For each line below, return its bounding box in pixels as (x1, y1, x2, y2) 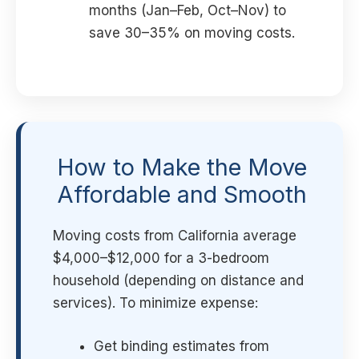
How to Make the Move (57, 153, 307, 182)
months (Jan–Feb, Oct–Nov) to (89, 2, 286, 18)
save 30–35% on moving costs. (89, 24, 295, 41)
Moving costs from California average (53, 228, 296, 244)
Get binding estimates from (94, 337, 269, 354)
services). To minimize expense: (53, 295, 258, 312)
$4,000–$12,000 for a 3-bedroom (53, 250, 269, 267)
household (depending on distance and (53, 272, 304, 289)
